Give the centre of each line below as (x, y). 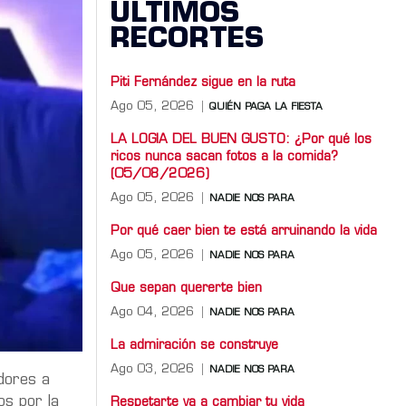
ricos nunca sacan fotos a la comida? (224, 157)
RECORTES (187, 40)
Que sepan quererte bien (186, 288)
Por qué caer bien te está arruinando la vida (244, 231)
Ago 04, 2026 (152, 312)
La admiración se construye (194, 345)
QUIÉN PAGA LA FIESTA (266, 107)
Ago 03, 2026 (152, 369)
